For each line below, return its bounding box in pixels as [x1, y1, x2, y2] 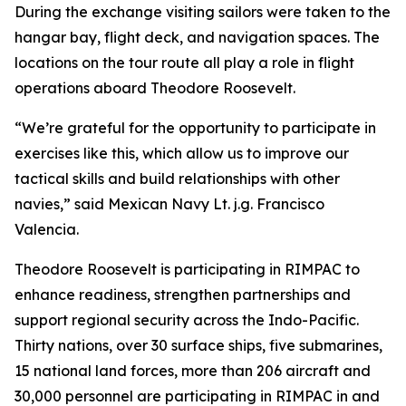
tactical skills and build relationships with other [14, 169, 340, 188]
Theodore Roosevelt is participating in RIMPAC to [14, 260, 360, 278]
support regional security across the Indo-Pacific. [14, 311, 359, 329]
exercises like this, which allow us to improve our [14, 144, 349, 162]
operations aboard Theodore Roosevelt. [14, 79, 295, 97]
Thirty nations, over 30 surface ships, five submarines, [14, 336, 382, 354]
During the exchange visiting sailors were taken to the [14, 3, 391, 21]
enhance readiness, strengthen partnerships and [14, 285, 351, 304]
